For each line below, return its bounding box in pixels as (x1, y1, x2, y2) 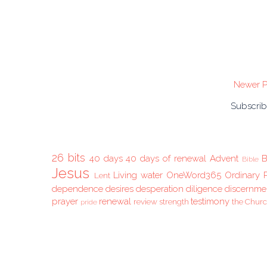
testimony (191, 196, 229, 207)
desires (105, 184, 134, 195)
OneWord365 (166, 170, 221, 181)
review (133, 197, 157, 207)
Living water (113, 170, 163, 181)
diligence (186, 184, 223, 195)
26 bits (52, 151, 85, 164)
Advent (209, 153, 238, 164)
